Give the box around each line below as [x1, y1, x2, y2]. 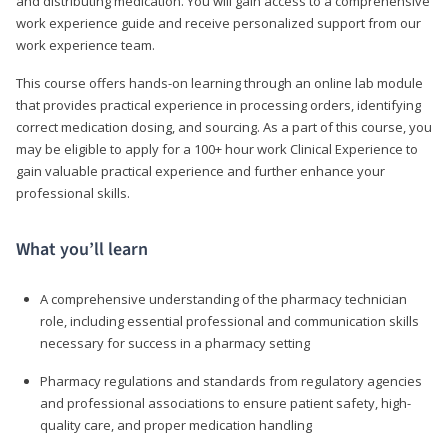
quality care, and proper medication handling [40, 415, 312, 434]
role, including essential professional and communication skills [40, 311, 419, 330]
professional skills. [16, 183, 130, 202]
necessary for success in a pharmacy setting [40, 333, 310, 352]
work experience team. [16, 35, 155, 54]
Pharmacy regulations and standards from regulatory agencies [40, 371, 422, 390]
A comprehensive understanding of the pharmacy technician [40, 289, 407, 308]
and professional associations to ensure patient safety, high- [40, 393, 411, 412]
